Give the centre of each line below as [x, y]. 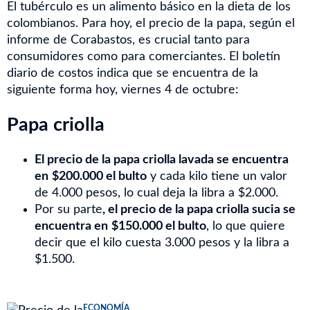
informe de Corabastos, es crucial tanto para [128, 40]
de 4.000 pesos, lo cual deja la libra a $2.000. [156, 193]
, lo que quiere [246, 226]
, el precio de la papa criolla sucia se [199, 210]
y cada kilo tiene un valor [217, 176]
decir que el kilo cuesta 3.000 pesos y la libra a [162, 243]
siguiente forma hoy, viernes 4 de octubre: [123, 90]
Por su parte [69, 210]
